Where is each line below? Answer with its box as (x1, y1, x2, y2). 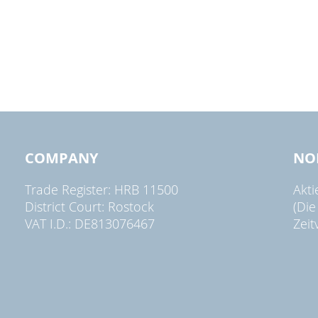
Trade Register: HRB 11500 (25, 180, 179, 198)
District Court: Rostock (25, 197, 155, 215)
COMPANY (25, 148, 99, 168)
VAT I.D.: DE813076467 (25, 214, 155, 232)
